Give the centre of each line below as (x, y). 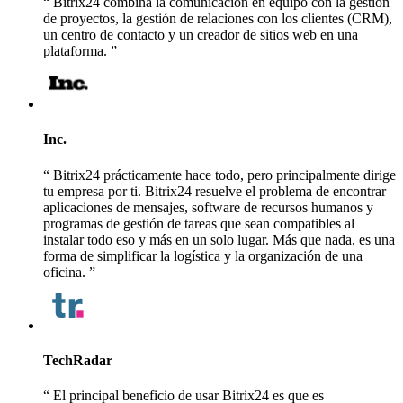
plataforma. (77, 51)
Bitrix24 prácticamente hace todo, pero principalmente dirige (223, 175)
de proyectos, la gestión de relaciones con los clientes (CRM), (218, 19)
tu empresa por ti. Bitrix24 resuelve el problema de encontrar (215, 191)
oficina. (66, 272)
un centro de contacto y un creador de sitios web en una (201, 35)
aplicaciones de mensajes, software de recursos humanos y (208, 207)
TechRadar (78, 361)
